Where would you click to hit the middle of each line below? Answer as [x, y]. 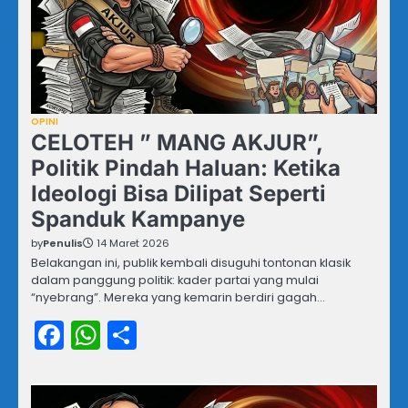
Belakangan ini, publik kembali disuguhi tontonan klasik [191, 263]
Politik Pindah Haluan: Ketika [186, 168]
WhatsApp [175, 335]
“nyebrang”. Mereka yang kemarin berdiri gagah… [178, 298]
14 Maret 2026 [133, 244]
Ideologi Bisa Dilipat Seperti [178, 194]
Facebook [133, 335]
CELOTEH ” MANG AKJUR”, [177, 143]
